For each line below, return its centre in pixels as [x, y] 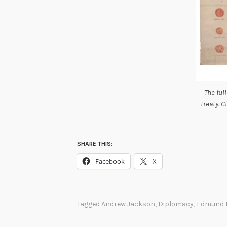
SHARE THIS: [95, 144]
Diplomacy [176, 204]
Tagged [89, 204]
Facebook [110, 161]
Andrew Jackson [128, 204]
